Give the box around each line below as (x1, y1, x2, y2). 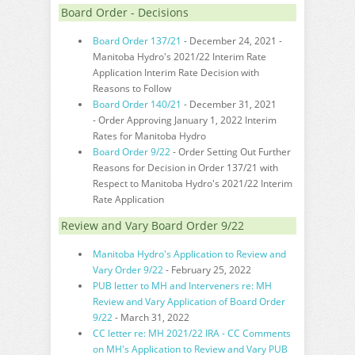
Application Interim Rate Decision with (93, 66, 259, 79)
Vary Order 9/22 (93, 263, 163, 277)
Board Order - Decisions (61, 5, 189, 20)
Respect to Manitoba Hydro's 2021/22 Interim (93, 177, 292, 190)
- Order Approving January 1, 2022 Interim (93, 113, 277, 127)
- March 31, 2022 (113, 311, 189, 324)
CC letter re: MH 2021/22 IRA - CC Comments (93, 326, 291, 340)
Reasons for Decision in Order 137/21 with (93, 161, 278, 174)
